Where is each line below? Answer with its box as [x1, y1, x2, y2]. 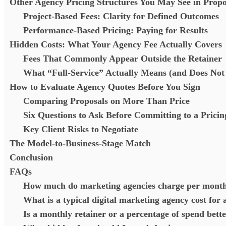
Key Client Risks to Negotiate [23, 124, 138, 134]
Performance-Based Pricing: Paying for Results [23, 25, 208, 35]
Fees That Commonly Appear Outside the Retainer [23, 53, 224, 64]
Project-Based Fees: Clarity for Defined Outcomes [23, 11, 219, 21]
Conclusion [10, 152, 55, 162]
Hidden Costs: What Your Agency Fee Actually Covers [10, 39, 224, 49]
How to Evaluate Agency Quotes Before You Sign [10, 81, 203, 92]
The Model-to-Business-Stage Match [10, 138, 156, 148]
